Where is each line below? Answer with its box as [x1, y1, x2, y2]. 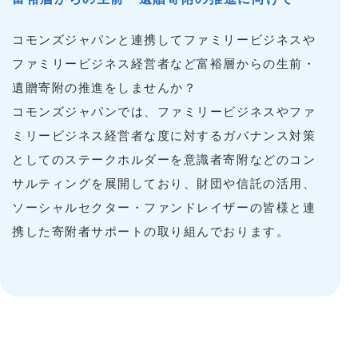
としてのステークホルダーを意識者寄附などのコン [12, 153, 316, 167]
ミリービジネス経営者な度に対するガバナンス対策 [12, 129, 316, 143]
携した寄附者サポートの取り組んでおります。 [12, 225, 290, 239]
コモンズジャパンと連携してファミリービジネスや [12, 33, 316, 47]
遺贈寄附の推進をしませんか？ [12, 81, 197, 95]
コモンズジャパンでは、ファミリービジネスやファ [12, 105, 316, 119]
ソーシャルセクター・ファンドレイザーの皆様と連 [12, 201, 316, 215]
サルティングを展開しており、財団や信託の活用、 [12, 177, 316, 191]
